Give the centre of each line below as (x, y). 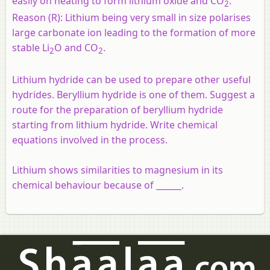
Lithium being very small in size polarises (157, 18)
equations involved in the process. (90, 140)
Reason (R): (37, 18)
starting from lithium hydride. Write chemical (115, 125)
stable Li (31, 48)
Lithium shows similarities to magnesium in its (118, 170)
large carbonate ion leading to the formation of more (134, 33)
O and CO (76, 48)
